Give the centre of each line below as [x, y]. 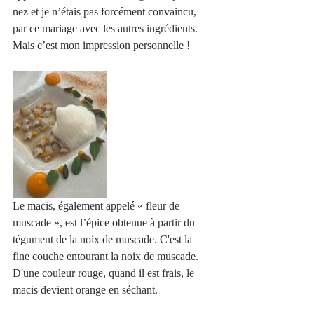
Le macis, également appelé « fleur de [97, 206]
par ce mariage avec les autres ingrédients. [107, 29]
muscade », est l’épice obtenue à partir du [105, 223]
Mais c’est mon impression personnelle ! [103, 46]
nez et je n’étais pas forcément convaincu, [106, 12]
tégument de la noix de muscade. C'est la [104, 240]
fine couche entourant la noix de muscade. [107, 257]
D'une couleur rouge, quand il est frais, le [105, 273]
